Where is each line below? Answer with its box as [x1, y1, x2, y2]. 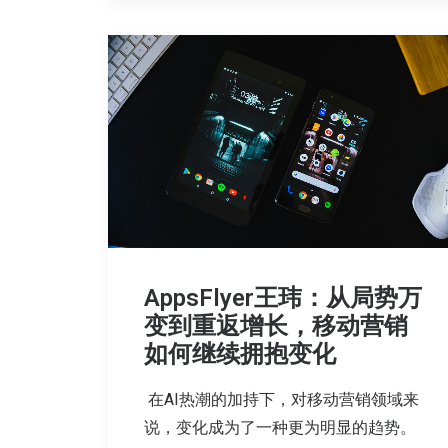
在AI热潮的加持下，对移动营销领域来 [144, 390, 419, 410]
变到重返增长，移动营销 [144, 312, 408, 341]
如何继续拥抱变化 [144, 340, 336, 369]
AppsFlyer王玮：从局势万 [144, 284, 422, 313]
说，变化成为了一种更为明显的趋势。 [144, 418, 416, 438]
